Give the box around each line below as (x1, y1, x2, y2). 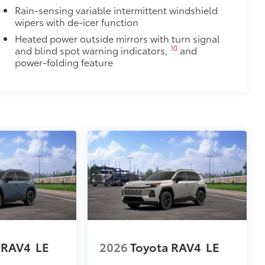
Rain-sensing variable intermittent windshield (14, 2, 218, 17)
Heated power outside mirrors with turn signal (14, 31, 220, 45)
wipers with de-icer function (14, 14, 138, 28)
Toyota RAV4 (130, 238, 202, 256)
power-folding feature (14, 54, 113, 69)
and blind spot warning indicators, (14, 43, 170, 57)
